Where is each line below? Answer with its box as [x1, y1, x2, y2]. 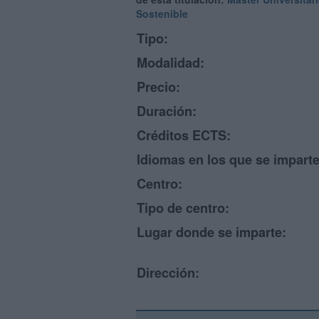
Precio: [137, 78, 180, 96]
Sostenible [136, 6, 188, 21]
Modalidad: [137, 53, 204, 72]
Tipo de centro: [137, 199, 229, 217]
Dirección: [137, 263, 199, 282]
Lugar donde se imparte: [137, 223, 286, 241]
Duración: [137, 102, 197, 120]
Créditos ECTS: [137, 126, 231, 145]
